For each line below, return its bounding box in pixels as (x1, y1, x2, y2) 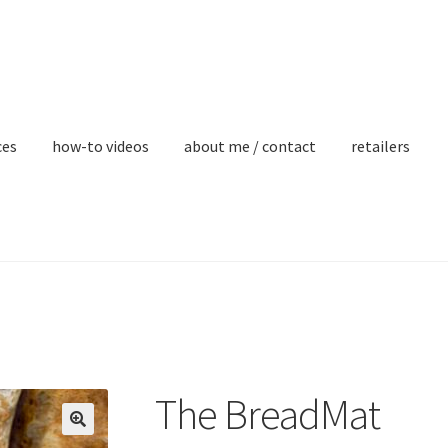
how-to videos (52, 135, 150, 156)
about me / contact (184, 135, 317, 156)
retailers (351, 135, 411, 156)
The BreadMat (154, 387, 380, 440)
